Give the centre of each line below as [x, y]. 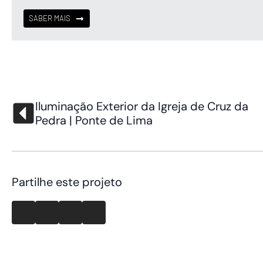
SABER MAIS [50, 18]
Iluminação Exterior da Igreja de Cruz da [142, 106]
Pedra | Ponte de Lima [94, 120]
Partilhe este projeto [67, 182]
